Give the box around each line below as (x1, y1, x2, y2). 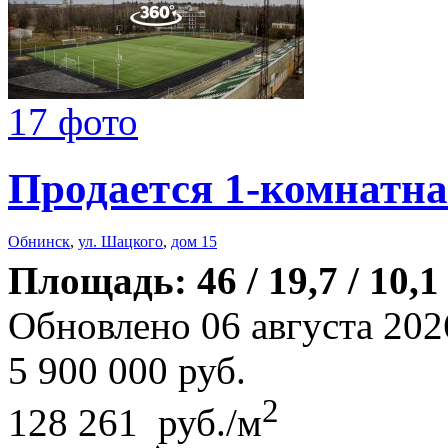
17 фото (8, 99, 138, 143)
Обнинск (8, 232, 70, 250)
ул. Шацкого (78, 232, 163, 250)
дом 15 (171, 232, 217, 250)
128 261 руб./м (8, 400, 262, 444)
